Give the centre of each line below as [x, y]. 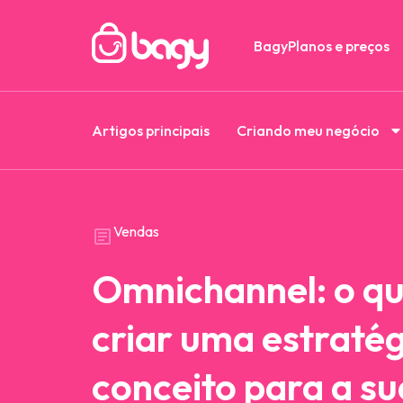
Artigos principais [151, 130]
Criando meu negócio [308, 130]
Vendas [136, 231]
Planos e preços [339, 45]
